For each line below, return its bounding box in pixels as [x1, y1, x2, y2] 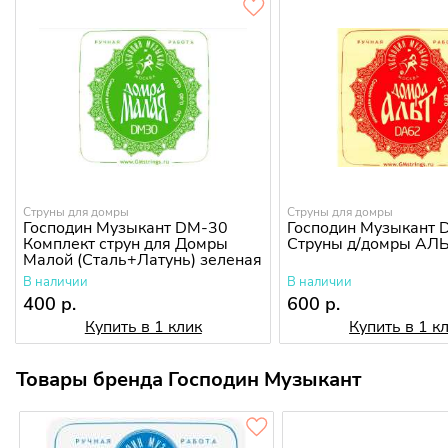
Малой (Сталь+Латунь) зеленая [23, 249, 263, 272]
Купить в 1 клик [84, 316, 202, 339]
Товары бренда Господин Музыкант [16, 366, 361, 394]
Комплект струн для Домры [23, 233, 229, 256]
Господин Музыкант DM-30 [23, 217, 229, 240]
